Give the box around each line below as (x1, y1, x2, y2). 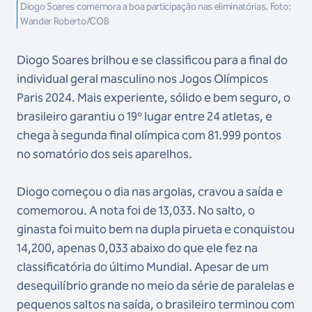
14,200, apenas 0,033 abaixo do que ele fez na (17, 240, 258, 256)
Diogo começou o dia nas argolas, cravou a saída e (17, 183, 283, 199)
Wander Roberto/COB (20, 15, 109, 27)
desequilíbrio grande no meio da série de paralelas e (17, 277, 295, 293)
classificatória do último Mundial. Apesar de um (17, 258, 269, 274)
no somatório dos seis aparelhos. (17, 146, 192, 162)
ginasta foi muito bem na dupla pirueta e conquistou (17, 221, 295, 237)
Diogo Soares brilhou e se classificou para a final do (17, 52, 288, 68)
